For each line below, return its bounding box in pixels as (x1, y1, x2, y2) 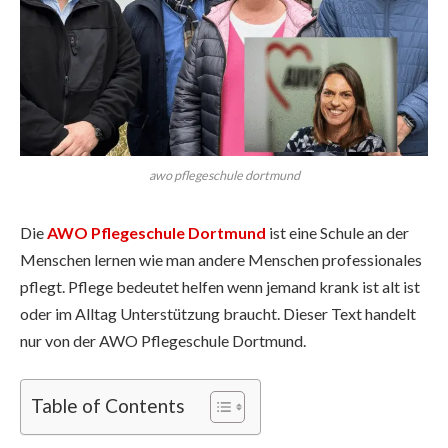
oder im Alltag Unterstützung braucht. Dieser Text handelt (20, 303, 416, 323)
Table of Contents (31, 394, 185, 418)
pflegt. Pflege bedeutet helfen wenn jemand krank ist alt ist (20, 276, 420, 296)
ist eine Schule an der (266, 222, 409, 242)
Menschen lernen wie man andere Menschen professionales (20, 249, 422, 269)
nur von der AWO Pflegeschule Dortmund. (20, 330, 306, 350)
